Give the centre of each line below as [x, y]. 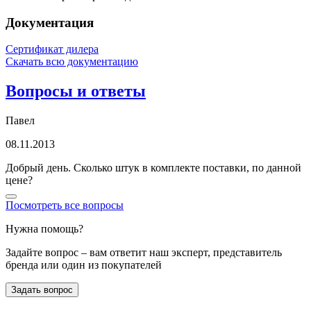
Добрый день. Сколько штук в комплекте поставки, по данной [153, 168]
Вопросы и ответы [76, 91]
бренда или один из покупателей [84, 265]
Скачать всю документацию [72, 62]
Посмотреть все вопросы [65, 205]
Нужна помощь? [44, 229]
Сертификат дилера [52, 49]
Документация [50, 22]
